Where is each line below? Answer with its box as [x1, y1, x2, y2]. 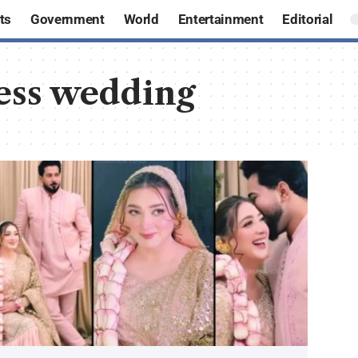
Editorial [282, 10, 333, 27]
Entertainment [177, 10, 264, 27]
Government [30, 10, 105, 27]
